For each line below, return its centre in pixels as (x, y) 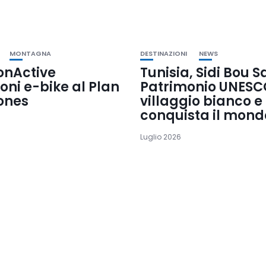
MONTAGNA (31, 53)
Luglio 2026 (160, 137)
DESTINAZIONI (163, 53)
